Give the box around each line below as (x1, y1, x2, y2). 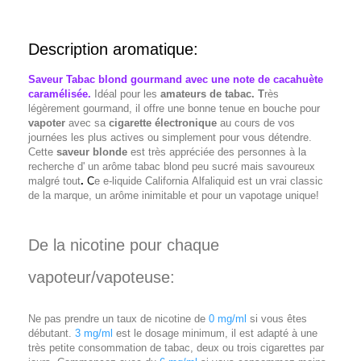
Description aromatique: (28, 40, 198, 59)
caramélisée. (28, 88, 94, 101)
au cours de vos (217, 117, 295, 130)
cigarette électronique (106, 117, 217, 130)
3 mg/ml (75, 327, 113, 340)
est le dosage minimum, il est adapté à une (113, 327, 317, 340)
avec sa (65, 117, 106, 130)
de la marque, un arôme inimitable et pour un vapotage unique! (28, 189, 319, 202)
